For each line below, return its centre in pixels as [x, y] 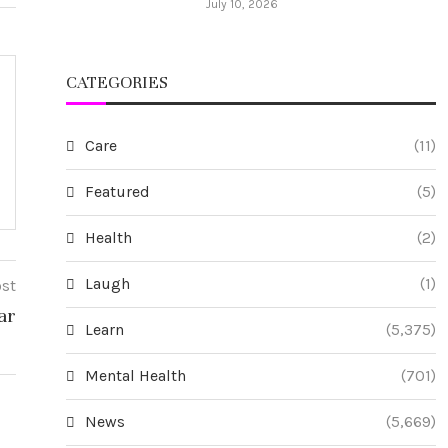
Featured [117, 191]
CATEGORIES [117, 82]
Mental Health [135, 375]
